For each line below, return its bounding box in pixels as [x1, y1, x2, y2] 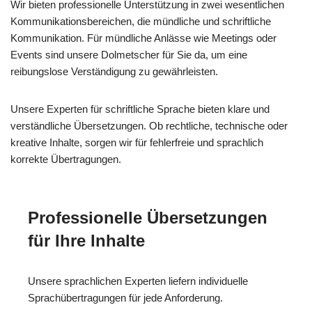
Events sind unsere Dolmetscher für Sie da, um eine [10, 48, 247, 61]
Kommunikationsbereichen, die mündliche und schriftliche [10, 15, 271, 27]
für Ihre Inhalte [28, 231, 145, 250]
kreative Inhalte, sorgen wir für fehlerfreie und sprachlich [10, 136, 263, 148]
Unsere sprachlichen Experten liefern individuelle [28, 274, 248, 287]
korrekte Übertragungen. [10, 153, 121, 165]
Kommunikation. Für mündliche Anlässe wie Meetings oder [10, 31, 276, 44]
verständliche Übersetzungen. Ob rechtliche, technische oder [10, 119, 288, 132]
